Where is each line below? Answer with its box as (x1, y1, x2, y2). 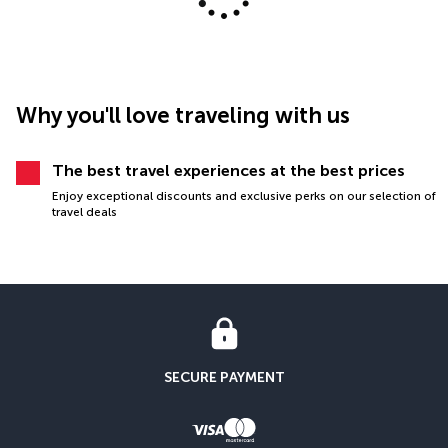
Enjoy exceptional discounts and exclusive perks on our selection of (52, 189, 436, 203)
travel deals (52, 205, 117, 219)
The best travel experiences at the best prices (52, 161, 405, 180)
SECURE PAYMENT (163, 369, 285, 386)
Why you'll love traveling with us (16, 102, 350, 129)
